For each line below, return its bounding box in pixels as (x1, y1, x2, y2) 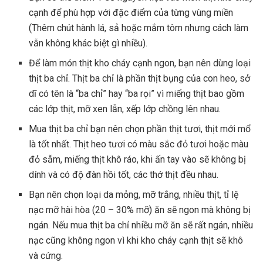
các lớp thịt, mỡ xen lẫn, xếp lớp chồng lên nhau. (29, 103, 221, 115)
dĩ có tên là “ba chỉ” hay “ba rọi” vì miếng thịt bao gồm (29, 88, 245, 100)
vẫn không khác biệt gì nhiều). (29, 38, 148, 49)
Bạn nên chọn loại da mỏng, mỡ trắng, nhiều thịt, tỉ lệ (29, 189, 239, 201)
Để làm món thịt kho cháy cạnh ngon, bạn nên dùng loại (29, 58, 251, 69)
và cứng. (29, 250, 63, 262)
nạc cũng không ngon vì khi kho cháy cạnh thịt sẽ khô (29, 235, 244, 247)
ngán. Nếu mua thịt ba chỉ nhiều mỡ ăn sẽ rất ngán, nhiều (29, 220, 254, 231)
